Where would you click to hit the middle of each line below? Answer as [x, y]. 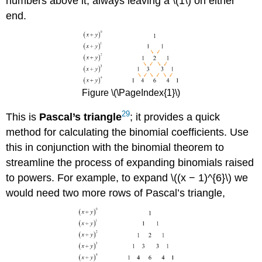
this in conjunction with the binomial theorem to [115, 147]
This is [23, 117]
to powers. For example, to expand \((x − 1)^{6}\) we [127, 177]
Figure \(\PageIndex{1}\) [131, 93]
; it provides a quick [175, 117]
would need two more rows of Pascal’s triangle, [116, 193]
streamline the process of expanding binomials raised [130, 162]
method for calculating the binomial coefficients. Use [127, 132]
